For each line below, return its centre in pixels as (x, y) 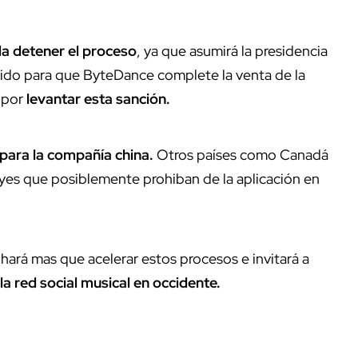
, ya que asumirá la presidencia (232, 50)
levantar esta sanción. (98, 98)
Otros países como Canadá (241, 154)
